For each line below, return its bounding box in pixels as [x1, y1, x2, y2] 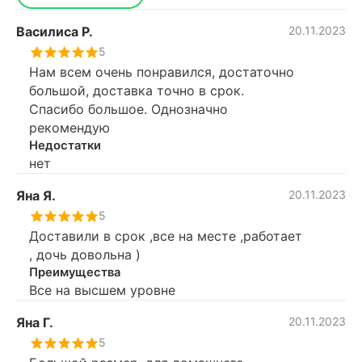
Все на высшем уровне [29, 281, 175, 298]
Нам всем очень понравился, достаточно [29, 63, 294, 80]
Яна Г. [16, 314, 53, 330]
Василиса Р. [16, 23, 93, 40]
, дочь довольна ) [29, 246, 141, 263]
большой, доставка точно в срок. [29, 82, 244, 99]
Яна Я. [16, 187, 56, 204]
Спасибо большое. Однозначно [29, 100, 228, 117]
